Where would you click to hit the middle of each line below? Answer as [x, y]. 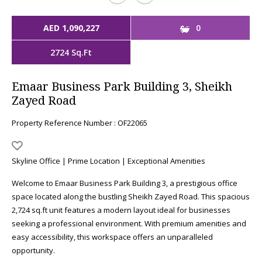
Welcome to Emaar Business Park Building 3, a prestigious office [125, 183]
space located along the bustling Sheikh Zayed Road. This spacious [131, 196]
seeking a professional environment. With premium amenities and [129, 223]
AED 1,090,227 [71, 28]
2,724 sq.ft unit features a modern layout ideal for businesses [121, 210]
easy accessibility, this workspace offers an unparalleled [112, 237]
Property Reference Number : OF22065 [80, 123]
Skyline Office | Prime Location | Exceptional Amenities [108, 161]
